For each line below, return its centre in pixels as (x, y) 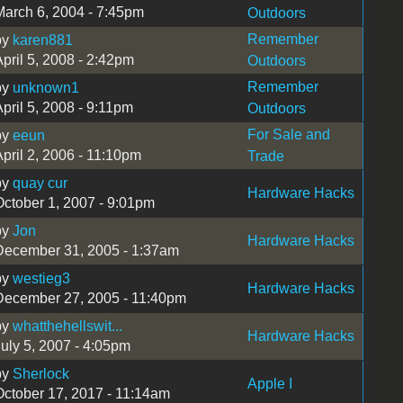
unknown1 (45, 87)
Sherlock (40, 373)
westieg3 (41, 278)
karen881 (42, 40)
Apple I (269, 383)
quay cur (40, 183)
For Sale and (288, 134)
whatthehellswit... (67, 326)
